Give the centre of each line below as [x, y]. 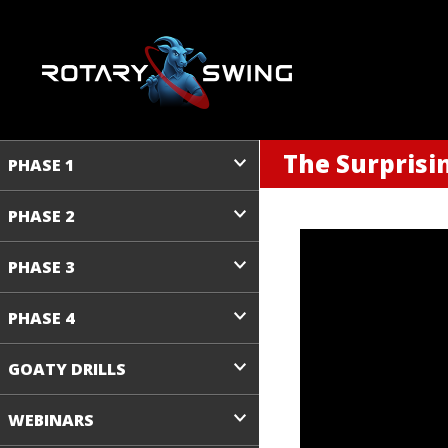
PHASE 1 [40, 165]
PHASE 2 [40, 216]
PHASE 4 [40, 318]
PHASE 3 [40, 267]
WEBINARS [50, 420]
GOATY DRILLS [66, 369]
